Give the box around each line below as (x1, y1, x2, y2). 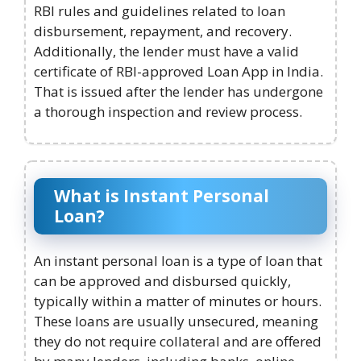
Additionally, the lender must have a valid (34, 42, 299, 61)
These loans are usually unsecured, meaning (34, 311, 318, 330)
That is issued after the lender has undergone (34, 82, 323, 102)
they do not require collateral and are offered (34, 331, 322, 351)
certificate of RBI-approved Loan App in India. (34, 62, 323, 81)
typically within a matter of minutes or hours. (34, 291, 322, 310)
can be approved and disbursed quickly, (34, 271, 291, 290)
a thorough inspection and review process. (34, 102, 302, 122)
